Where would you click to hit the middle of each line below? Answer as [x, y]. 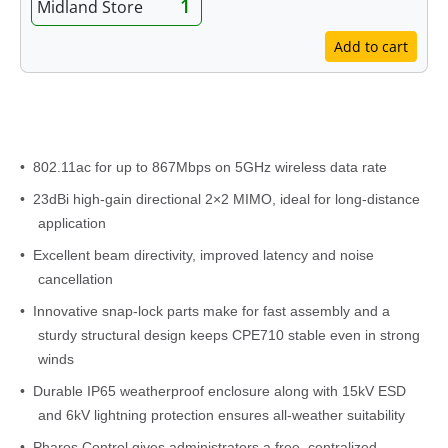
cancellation [75, 279]
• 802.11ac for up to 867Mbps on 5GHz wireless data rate [203, 167]
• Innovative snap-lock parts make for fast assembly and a [204, 311]
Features [224, 126]
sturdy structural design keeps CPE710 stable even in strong [229, 335]
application [72, 223]
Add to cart [371, 47]
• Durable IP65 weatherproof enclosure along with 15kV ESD [212, 391]
